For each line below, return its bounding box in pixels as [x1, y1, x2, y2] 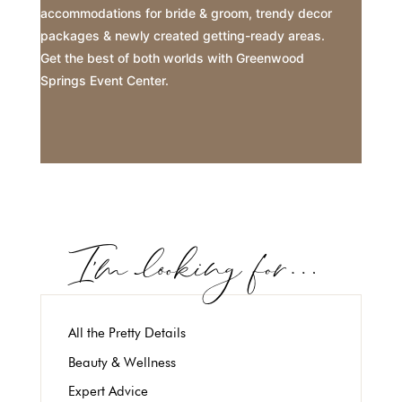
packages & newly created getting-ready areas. [39, 28, 325, 44]
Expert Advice [67, 383, 148, 400]
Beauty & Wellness [67, 354, 176, 371]
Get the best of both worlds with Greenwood [39, 50, 304, 66]
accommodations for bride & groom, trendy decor [39, 5, 332, 22]
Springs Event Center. [39, 73, 169, 89]
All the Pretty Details [67, 325, 186, 342]
